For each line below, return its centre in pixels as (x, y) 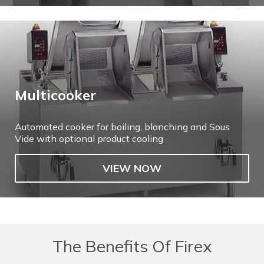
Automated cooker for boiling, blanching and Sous (122, 126)
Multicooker (56, 95)
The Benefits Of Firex (132, 246)
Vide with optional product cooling (89, 138)
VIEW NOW (132, 168)
